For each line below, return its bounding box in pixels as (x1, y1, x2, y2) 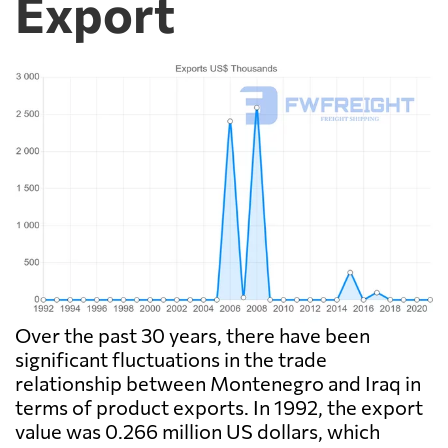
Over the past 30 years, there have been (15, 323, 370, 348)
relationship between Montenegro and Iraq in (15, 371, 421, 396)
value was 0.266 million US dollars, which (15, 419, 380, 444)
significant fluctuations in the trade (15, 347, 327, 372)
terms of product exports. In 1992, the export (15, 395, 423, 420)
